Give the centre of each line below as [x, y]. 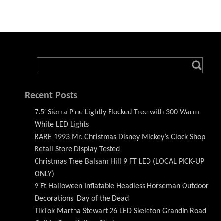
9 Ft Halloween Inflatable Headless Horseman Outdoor [122, 186]
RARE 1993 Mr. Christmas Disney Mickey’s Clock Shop [120, 137]
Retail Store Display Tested [77, 149]
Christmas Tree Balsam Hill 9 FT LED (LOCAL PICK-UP [119, 162]
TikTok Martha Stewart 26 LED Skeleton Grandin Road [120, 211]
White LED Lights [62, 125]
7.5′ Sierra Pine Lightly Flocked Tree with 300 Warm [117, 112]
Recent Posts [51, 96]
